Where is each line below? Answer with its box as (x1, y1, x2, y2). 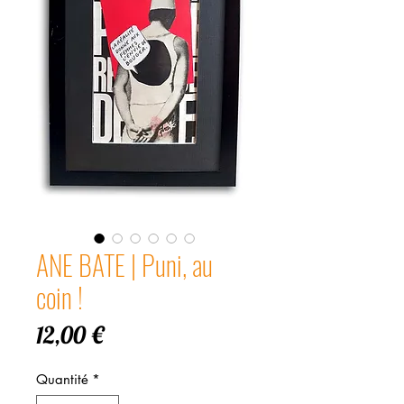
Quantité (36, 371, 88, 389)
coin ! (36, 277, 83, 318)
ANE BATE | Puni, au (36, 244, 213, 286)
